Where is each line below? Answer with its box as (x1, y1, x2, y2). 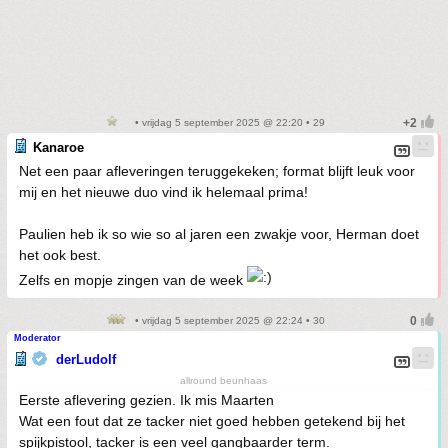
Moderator (14, 333, 61, 344)
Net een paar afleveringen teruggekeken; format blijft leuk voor (19, 163, 415, 180)
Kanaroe (33, 140, 84, 156)
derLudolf (56, 352, 116, 368)
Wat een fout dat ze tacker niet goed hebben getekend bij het (19, 413, 405, 430)
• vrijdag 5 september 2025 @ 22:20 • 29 (131, 117, 325, 129)
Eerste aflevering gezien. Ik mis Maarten (19, 392, 274, 409)
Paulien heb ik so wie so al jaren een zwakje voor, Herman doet (19, 226, 419, 243)
